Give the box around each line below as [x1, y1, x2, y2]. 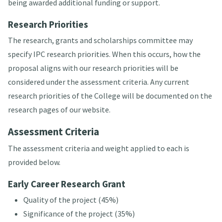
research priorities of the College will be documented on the [7, 91, 212, 101]
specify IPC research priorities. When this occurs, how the [7, 49, 201, 59]
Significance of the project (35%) [23, 209, 135, 219]
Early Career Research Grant [7, 178, 125, 190]
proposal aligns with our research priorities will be [7, 63, 178, 73]
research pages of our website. [7, 105, 111, 115]
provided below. [7, 157, 60, 167]
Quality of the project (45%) [23, 195, 118, 205]
